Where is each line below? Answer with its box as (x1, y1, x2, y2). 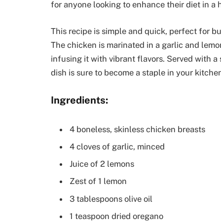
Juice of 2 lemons (70, 159, 134, 169)
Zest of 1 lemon (70, 176, 127, 186)
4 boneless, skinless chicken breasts (70, 124, 205, 134)
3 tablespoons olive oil (70, 193, 152, 204)
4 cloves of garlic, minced (70, 141, 165, 151)
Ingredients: (51, 94, 108, 106)
